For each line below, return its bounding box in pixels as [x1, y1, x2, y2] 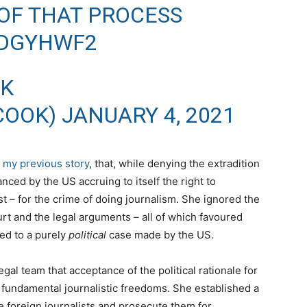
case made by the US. [106, 228, 214, 242]
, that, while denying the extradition [89, 157, 260, 171]
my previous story [3, 157, 89, 171]
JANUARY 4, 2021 [61, 102, 235, 129]
